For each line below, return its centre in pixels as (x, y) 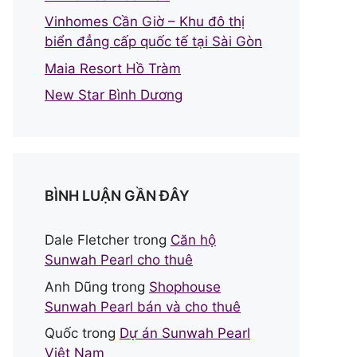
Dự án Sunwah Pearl (185, 333)
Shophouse (185, 286)
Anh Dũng (76, 286)
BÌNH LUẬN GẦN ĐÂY (117, 196)
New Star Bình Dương (114, 95)
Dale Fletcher (87, 240)
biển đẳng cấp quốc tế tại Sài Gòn (153, 41)
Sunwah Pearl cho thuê (119, 260)
